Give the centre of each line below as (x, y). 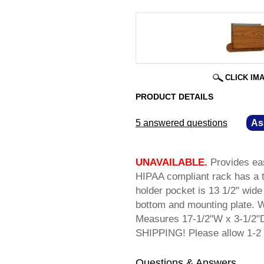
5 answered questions (181, 123)
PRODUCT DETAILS (174, 97)
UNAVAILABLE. (171, 163)
